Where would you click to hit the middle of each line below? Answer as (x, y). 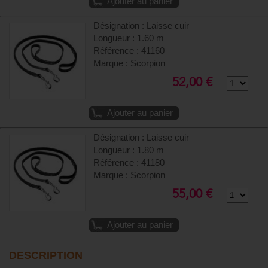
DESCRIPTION (46, 256)
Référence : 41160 (129, 51)
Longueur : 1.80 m (129, 150)
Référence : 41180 (129, 163)
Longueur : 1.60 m (129, 39)
